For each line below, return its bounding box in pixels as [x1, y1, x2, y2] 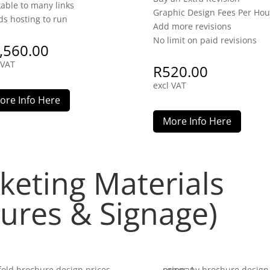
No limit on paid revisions [152, 34, 257, 46]
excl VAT [152, 80, 186, 92]
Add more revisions [152, 20, 231, 32]
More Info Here [162, 114, 231, 128]
